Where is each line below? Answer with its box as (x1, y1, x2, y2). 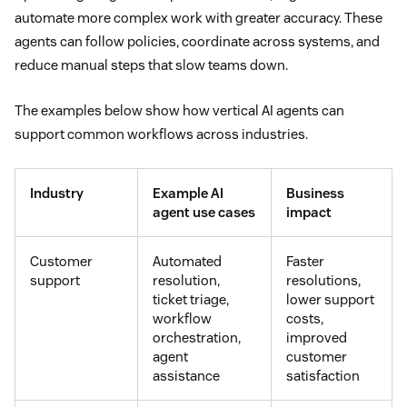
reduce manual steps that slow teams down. (15, 55, 288, 74)
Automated (153, 252, 222, 270)
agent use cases (153, 203, 255, 221)
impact (286, 203, 332, 221)
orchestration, (153, 328, 241, 346)
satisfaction (286, 366, 360, 384)
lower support (286, 290, 374, 308)
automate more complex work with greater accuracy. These (15, 8, 382, 26)
